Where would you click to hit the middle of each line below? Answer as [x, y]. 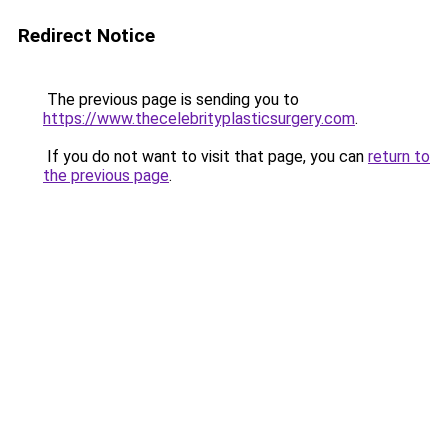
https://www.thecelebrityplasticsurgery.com [199, 118]
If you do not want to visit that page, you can [205, 156]
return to [399, 156]
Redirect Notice [86, 35]
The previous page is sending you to [171, 99]
